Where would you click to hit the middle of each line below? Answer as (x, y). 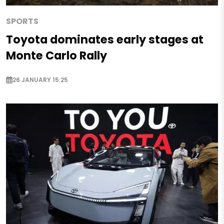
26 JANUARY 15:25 (40, 79)
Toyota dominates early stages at (105, 39)
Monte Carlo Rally (56, 55)
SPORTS (22, 21)
